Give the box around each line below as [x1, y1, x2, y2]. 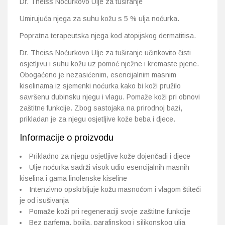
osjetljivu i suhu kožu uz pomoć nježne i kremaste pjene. [20, 60, 199, 68]
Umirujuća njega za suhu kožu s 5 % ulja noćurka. [20, 15, 179, 23]
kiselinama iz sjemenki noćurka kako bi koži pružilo [20, 82, 181, 90]
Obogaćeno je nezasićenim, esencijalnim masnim [20, 71, 176, 79]
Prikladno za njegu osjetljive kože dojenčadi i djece [29, 152, 190, 160]
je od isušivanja [20, 196, 69, 204]
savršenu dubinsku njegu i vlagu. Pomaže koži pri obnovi [20, 93, 200, 101]
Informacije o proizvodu [20, 133, 114, 143]
